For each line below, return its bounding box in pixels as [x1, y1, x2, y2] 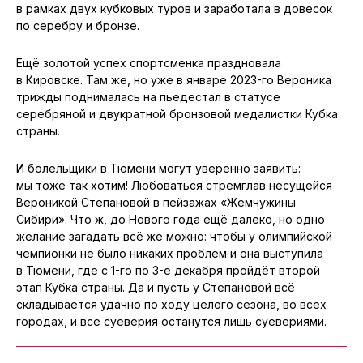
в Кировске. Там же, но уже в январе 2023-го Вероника [16, 73, 331, 88]
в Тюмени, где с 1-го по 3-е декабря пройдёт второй [16, 263, 320, 278]
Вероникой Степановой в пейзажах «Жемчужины [16, 195, 296, 210]
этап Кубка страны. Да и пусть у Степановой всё [16, 280, 295, 295]
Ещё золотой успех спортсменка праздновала [16, 56, 281, 70]
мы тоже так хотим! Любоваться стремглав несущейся [16, 178, 332, 193]
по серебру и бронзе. [16, 19, 139, 33]
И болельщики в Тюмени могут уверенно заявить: [16, 161, 301, 176]
